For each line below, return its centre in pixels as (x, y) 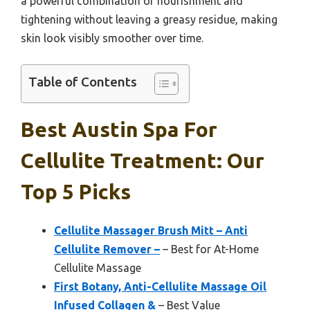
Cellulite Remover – (107, 249)
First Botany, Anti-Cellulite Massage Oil (160, 287)
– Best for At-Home (209, 249)
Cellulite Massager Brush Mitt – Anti (151, 231)
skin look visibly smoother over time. (112, 38)
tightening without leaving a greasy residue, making (149, 20)
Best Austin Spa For (119, 130)
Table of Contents (83, 82)
